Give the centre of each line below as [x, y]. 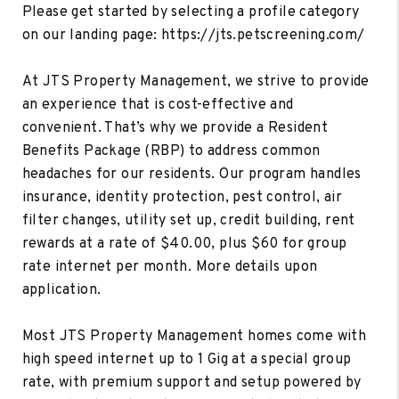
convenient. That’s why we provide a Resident [175, 128]
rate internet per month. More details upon [170, 267]
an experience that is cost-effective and [158, 105]
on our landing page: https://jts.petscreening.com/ [193, 35]
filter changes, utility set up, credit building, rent [188, 220]
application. [61, 290]
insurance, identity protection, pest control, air [182, 197]
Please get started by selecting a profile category [191, 12]
